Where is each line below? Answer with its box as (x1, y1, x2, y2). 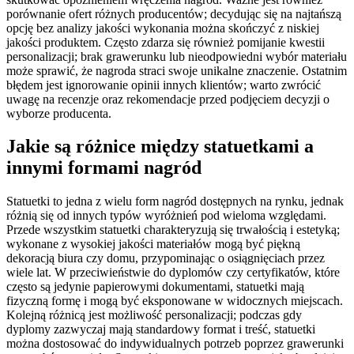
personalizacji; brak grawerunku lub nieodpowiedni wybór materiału (6, 49, 347, 63)
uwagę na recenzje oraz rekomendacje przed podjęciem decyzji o (6, 92, 330, 106)
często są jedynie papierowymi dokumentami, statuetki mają (6, 280, 304, 294)
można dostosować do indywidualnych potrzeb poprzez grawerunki (6, 337, 344, 351)
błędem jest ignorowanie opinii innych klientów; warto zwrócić (6, 77, 321, 92)
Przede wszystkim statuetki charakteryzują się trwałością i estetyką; (6, 223, 340, 237)
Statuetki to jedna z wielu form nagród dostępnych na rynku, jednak (6, 194, 344, 209)
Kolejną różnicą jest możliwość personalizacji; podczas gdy (6, 308, 302, 322)
